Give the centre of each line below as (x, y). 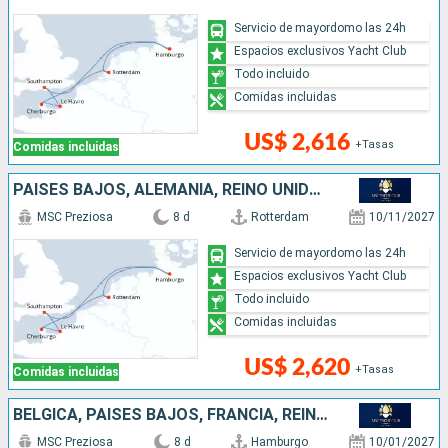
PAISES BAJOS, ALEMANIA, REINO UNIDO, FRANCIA (315, 190)
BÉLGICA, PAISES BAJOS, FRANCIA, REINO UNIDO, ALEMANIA (322, 415)
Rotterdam (279, 217)
